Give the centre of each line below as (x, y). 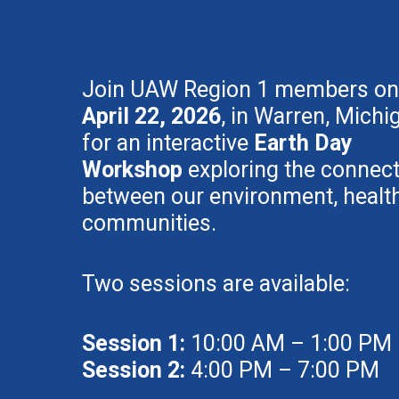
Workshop (132, 170)
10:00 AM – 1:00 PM (289, 344)
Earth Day (303, 143)
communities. (149, 224)
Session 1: (134, 344)
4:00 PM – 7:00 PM (282, 370)
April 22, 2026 (151, 117)
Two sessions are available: (216, 283)
